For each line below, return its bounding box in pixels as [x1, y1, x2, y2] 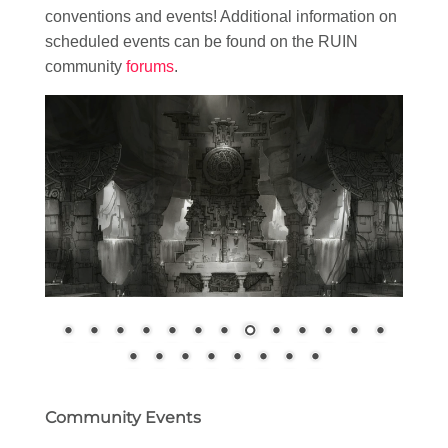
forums [126, 58, 174, 76]
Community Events [45, 407, 201, 427]
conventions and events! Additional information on [45, 8, 397, 26]
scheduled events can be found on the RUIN [45, 33, 358, 51]
